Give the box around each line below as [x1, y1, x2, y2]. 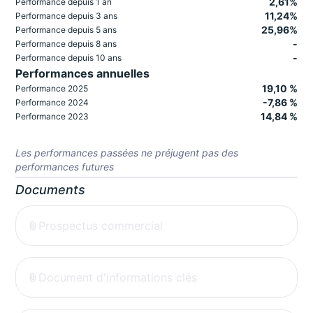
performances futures [15, 161, 115, 173]
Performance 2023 [15, 111, 89, 122]
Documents [15, 182, 86, 198]
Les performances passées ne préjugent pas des [15, 147, 239, 159]
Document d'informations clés [38, 270, 198, 285]
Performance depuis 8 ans [15, 38, 117, 50]
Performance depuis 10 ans [15, 52, 122, 64]
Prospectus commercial [38, 219, 163, 233]
